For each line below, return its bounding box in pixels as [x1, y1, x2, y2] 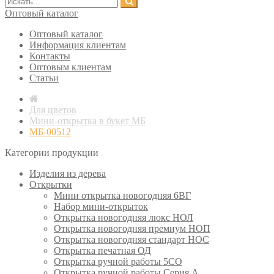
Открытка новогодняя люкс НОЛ [54, 212, 193, 223]
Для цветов [29, 105, 76, 115]
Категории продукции [5, 147, 98, 158]
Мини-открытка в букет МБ [29, 116, 146, 126]
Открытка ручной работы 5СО [54, 256, 182, 267]
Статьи [29, 73, 59, 83]
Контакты [29, 51, 70, 61]
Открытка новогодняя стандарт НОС [54, 234, 209, 245]
